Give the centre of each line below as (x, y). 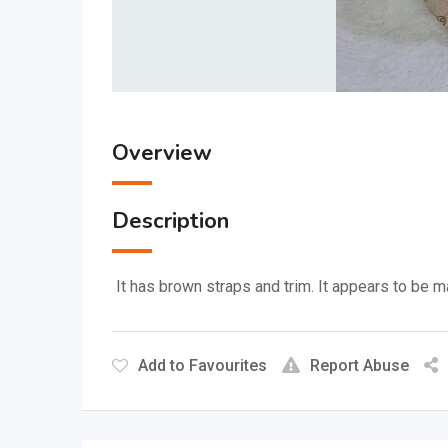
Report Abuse (359, 365)
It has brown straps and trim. (217, 286)
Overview (162, 153)
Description (170, 221)
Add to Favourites (202, 365)
